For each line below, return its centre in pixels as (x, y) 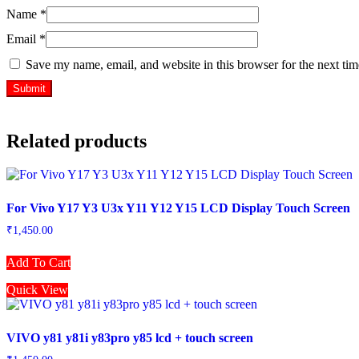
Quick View (37, 290)
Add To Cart (38, 263)
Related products (77, 141)
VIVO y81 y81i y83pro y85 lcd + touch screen (130, 338)
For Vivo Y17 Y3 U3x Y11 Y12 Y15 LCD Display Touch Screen (178, 208)
